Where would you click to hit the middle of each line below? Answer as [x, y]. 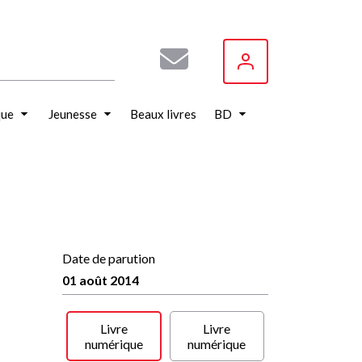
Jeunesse [73, 114]
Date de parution [109, 258]
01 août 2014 [101, 280]
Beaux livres [163, 114]
